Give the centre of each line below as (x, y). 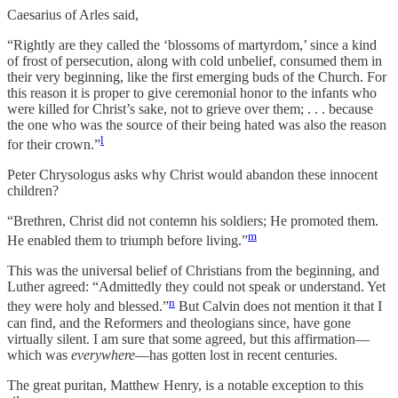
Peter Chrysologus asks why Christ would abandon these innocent (192, 174)
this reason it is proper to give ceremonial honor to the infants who (192, 92)
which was (39, 354)
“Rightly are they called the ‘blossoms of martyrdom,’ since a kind (192, 44)
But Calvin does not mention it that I (279, 306)
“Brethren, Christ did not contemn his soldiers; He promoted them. (193, 220)
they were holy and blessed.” (88, 306)
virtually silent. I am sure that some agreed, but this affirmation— (188, 338)
